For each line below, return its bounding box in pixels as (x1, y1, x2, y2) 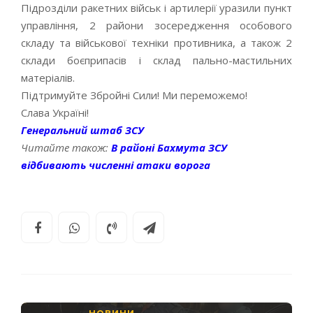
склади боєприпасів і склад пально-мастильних (21, 53, 292, 67)
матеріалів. (21, 71, 75, 85)
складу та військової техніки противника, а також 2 (21, 36, 292, 50)
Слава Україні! (21, 105, 89, 119)
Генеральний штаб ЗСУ (21, 123, 144, 137)
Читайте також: (21, 140, 108, 154)
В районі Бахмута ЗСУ (111, 140, 227, 154)
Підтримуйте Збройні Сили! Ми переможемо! (21, 88, 247, 102)
